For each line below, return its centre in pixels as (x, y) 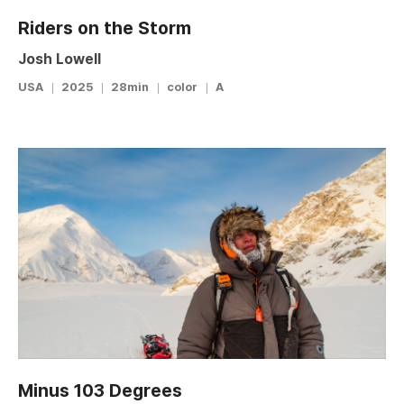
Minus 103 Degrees (100, 391)
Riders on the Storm (105, 28)
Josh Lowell (60, 59)
